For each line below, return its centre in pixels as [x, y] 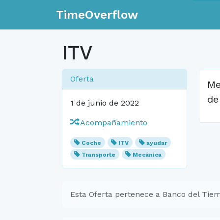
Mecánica [147, 155]
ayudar [156, 143]
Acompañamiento [113, 123]
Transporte [98, 155]
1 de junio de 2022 [105, 103]
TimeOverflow [97, 15]
